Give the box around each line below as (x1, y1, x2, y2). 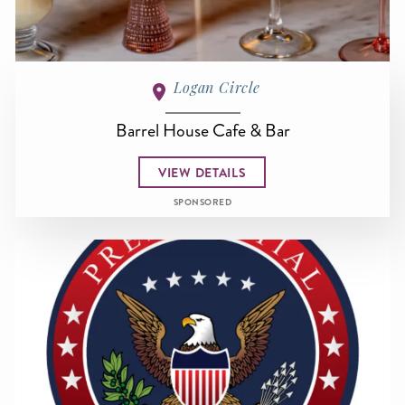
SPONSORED (173, 196, 232, 210)
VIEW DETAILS (158, 163, 247, 182)
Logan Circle (174, 78, 260, 98)
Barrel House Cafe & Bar (115, 118, 290, 144)
